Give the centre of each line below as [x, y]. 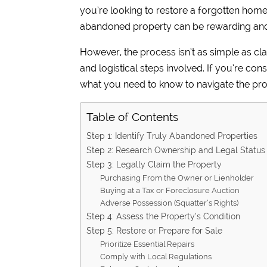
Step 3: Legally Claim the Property [154, 164]
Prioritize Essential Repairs [148, 244]
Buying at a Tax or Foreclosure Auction [170, 191]
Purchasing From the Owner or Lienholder [177, 178]
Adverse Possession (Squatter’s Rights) [170, 203]
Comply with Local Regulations [156, 257]
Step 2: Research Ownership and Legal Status [176, 150]
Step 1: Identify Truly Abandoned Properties [172, 136]
